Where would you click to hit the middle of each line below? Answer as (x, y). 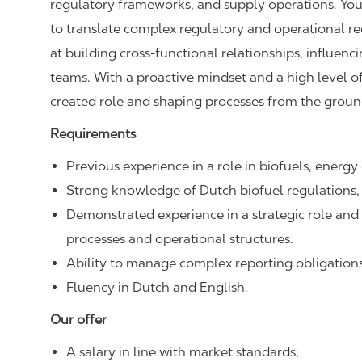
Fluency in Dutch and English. (159, 288)
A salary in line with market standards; (183, 352)
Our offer (78, 320)
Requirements (93, 134)
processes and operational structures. (180, 239)
